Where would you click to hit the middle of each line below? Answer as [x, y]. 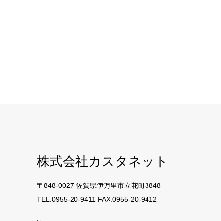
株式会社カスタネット [102, 161]
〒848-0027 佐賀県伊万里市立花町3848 [99, 185]
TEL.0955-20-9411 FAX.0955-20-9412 [97, 199]
